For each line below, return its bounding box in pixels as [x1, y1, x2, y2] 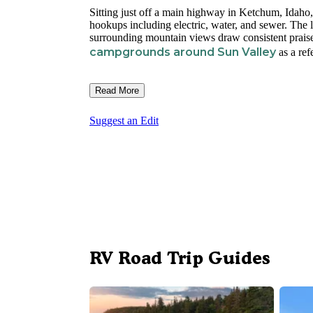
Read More [95, 85, 139, 96]
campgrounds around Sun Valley [89, 45, 276, 59]
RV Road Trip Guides [89, 247, 270, 269]
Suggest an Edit [89, 115, 159, 127]
